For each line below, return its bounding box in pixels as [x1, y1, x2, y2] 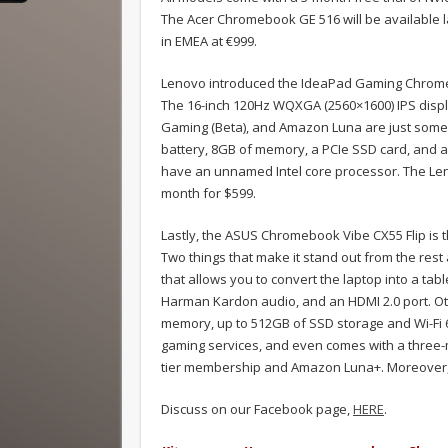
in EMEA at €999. [161, 31, 257, 50]
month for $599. [161, 183, 256, 202]
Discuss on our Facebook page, [161, 399, 353, 418]
